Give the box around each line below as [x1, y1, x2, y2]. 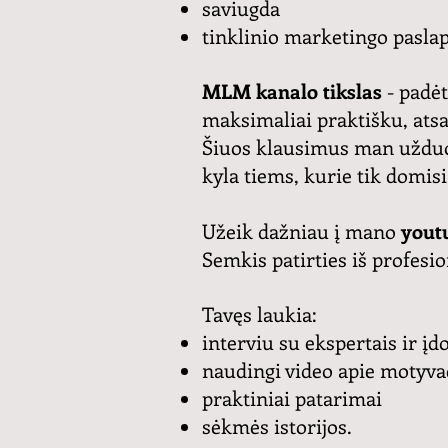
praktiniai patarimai [202, 383, 387, 411]
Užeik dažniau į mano [202, 216, 396, 244]
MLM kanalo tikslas [202, 76, 387, 104]
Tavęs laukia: [202, 299, 322, 327]
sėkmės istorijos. [202, 411, 357, 439]
